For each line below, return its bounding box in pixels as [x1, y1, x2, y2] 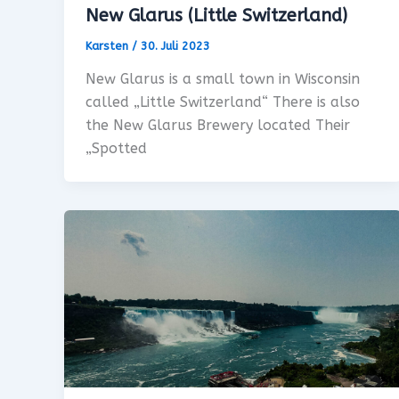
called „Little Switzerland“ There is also [85, 94, 360, 111]
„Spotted [85, 140, 147, 158]
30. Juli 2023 [141, 38, 210, 53]
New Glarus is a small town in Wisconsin [85, 70, 360, 88]
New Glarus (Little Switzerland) [85, 4, 347, 26]
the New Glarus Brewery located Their [85, 117, 350, 134]
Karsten [85, 38, 132, 53]
